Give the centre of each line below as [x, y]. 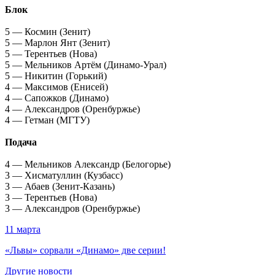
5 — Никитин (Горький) [56, 76]
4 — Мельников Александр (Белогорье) [88, 164]
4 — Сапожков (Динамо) [57, 98]
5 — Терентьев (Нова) [51, 53]
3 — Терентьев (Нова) [51, 197]
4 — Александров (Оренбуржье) [72, 109]
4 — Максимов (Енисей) [56, 87]
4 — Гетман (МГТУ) [47, 120]
